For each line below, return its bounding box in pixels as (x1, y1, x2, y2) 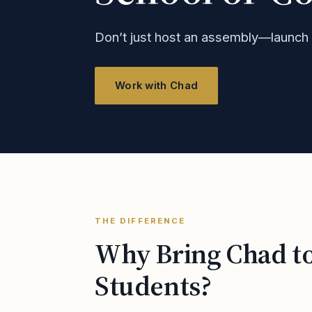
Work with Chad (115, 79, 198, 92)
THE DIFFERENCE (95, 216, 186, 226)
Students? (95, 267, 212, 304)
